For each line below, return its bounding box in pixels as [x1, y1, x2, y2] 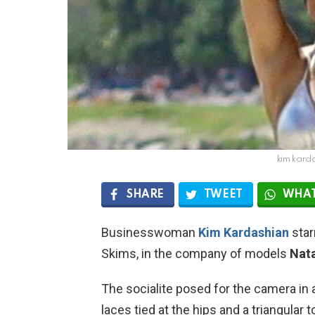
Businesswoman [101, 224, 198, 240]
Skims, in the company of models [101, 245, 290, 261]
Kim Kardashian [198, 224, 289, 240]
